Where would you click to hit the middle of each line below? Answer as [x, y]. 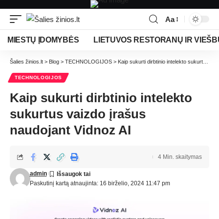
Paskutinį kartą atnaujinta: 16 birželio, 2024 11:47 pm [100, 183]
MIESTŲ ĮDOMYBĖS [43, 40]
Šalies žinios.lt [26, 62]
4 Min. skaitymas [180, 157]
